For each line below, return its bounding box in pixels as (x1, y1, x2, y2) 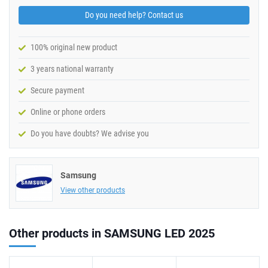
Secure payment (31, 86, 84, 95)
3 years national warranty (31, 64, 114, 74)
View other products (60, 186, 125, 194)
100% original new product (31, 42, 117, 52)
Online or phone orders (31, 107, 105, 117)
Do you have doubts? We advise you (31, 129, 149, 138)
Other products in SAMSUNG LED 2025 (9, 226, 215, 240)
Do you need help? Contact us (85, 10, 183, 20)
